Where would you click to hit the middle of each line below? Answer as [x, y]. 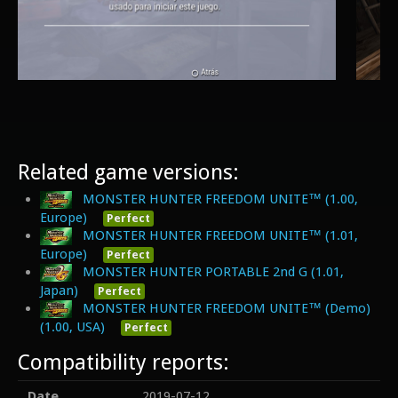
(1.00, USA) [72, 326]
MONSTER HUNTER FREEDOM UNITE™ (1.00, [221, 199]
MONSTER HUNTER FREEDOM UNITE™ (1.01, [221, 235]
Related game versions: [128, 172]
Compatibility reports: [123, 362]
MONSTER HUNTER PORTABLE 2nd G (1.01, [214, 271]
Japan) [59, 290]
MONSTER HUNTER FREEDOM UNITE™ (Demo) [227, 308]
